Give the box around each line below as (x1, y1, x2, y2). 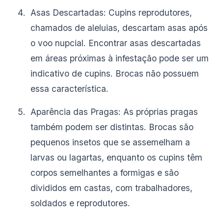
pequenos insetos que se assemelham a (30, 137, 190, 147)
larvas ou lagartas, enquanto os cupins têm (30, 152, 202, 163)
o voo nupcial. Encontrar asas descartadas (30, 37, 201, 48)
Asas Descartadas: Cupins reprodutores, (30, 7, 192, 18)
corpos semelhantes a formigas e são (30, 167, 179, 178)
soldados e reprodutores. (30, 197, 130, 208)
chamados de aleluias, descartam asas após (30, 22, 208, 33)
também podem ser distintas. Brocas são (30, 121, 193, 132)
